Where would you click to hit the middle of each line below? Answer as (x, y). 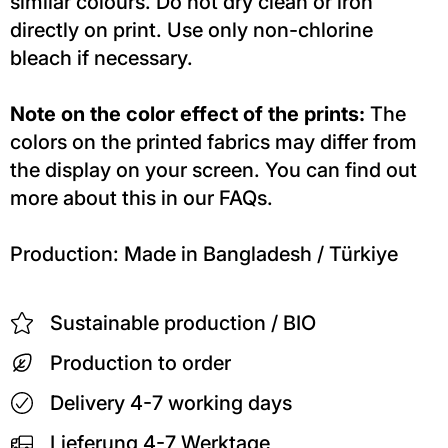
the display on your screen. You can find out (213, 169)
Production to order (140, 362)
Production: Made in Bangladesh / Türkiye (204, 253)
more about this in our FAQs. (141, 197)
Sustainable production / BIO (183, 322)
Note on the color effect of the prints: (187, 113)
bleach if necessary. (101, 57)
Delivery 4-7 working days (171, 402)
